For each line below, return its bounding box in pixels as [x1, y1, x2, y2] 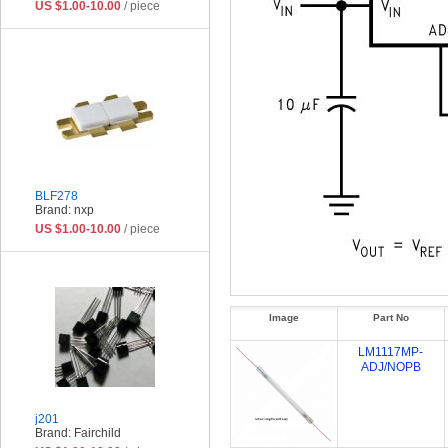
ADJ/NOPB [361, 360, 421, 375]
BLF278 [35, 188, 78, 203]
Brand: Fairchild [35, 425, 121, 440]
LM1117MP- [358, 345, 424, 360]
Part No [373, 312, 409, 324]
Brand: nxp [35, 202, 94, 217]
